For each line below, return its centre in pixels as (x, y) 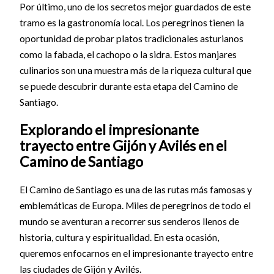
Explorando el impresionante (109, 130)
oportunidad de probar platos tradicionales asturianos (131, 39)
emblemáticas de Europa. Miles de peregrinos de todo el (135, 205)
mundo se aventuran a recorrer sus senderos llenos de (129, 221)
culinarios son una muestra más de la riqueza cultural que (135, 71)
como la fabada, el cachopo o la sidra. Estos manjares (128, 55)
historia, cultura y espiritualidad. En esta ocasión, (119, 237)
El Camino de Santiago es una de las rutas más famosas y (135, 189)
